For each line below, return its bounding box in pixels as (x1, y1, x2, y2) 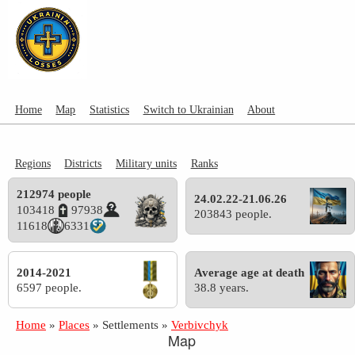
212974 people (17, 186, 91, 200)
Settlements (102, 317, 158, 331)
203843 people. (194, 206, 273, 220)
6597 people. (17, 280, 82, 294)
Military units (115, 156, 177, 170)
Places (59, 317, 90, 331)
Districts (64, 156, 102, 170)
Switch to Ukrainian (143, 103, 234, 116)
